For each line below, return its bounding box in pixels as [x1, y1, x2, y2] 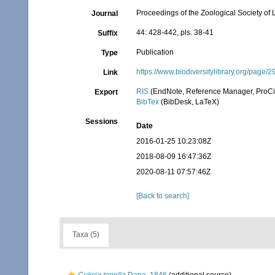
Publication [136, 48, 174, 56]
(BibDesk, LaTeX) [159, 98, 220, 106]
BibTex [136, 98, 160, 106]
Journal [91, 9, 118, 18]
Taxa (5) [72, 230, 99, 239]
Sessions [85, 117, 118, 126]
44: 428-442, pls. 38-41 [136, 28, 214, 37]
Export [95, 88, 118, 96]
